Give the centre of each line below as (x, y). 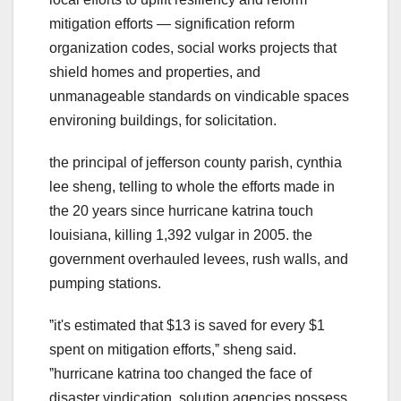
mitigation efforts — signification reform (172, 24)
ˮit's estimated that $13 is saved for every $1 (187, 326)
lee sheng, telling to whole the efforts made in (192, 187)
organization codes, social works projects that (193, 48)
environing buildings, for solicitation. (163, 121)
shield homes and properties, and (155, 73)
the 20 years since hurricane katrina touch (181, 211)
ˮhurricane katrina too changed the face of (180, 374)
